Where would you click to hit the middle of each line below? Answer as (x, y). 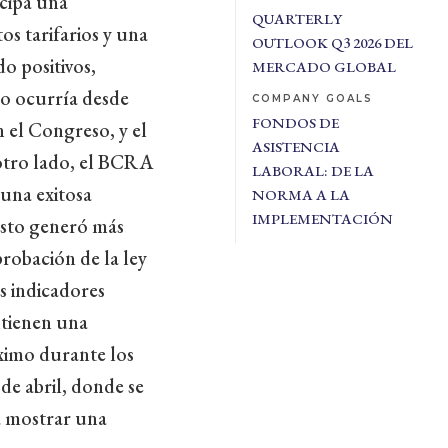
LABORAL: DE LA (312, 170)
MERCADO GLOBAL (323, 66)
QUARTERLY (296, 18)
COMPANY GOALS (312, 98)
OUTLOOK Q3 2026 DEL (332, 42)
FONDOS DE (295, 122)
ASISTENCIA (295, 146)
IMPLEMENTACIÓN (322, 218)
